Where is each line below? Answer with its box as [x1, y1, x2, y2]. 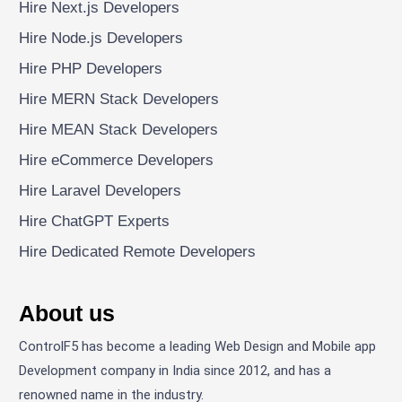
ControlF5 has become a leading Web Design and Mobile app [19, 337, 377, 354]
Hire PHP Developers [19, 59, 163, 77]
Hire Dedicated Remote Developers [19, 242, 257, 260]
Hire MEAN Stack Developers [19, 120, 219, 138]
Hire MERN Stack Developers [19, 90, 220, 108]
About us [19, 301, 116, 326]
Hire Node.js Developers [19, 29, 184, 47]
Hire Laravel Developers [19, 181, 182, 199]
